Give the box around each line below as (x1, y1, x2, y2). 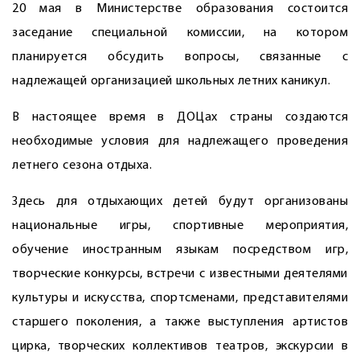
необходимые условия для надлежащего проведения (12, 135, 348, 148)
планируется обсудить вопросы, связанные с (12, 51, 348, 63)
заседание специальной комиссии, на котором (12, 27, 348, 39)
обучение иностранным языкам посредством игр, (12, 243, 348, 256)
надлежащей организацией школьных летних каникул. (12, 75, 330, 88)
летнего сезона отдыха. (12, 159, 152, 172)
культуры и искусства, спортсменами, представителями (12, 292, 348, 305)
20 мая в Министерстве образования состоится (12, 2, 348, 15)
